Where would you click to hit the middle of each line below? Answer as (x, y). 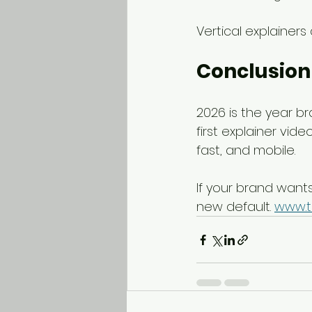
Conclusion (253, 71)
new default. (235, 206)
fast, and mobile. (246, 150)
